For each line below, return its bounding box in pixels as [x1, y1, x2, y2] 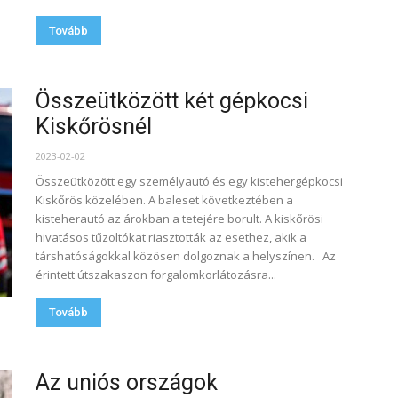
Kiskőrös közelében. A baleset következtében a [36, 192, 293, 208]
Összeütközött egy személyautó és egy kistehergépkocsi [36, 173, 343, 189]
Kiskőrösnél [36, 114, 152, 139]
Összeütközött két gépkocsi [36, 88, 308, 114]
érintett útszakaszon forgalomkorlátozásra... [36, 267, 276, 283]
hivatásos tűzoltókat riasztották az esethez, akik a [36, 229, 306, 245]
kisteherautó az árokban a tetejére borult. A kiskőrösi [36, 211, 323, 227]
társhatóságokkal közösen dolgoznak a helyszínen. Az [36, 248, 336, 264]
